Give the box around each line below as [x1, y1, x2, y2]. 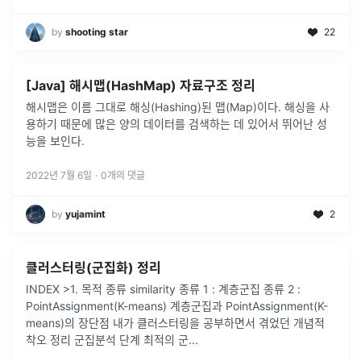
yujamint [65, 207, 106, 220]
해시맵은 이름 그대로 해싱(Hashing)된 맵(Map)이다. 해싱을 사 [26, 99, 330, 114]
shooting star [65, 25, 128, 38]
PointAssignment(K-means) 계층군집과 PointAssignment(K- [26, 298, 328, 313]
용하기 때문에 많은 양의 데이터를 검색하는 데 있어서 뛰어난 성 [26, 116, 327, 131]
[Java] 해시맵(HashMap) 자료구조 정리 [26, 77, 255, 93]
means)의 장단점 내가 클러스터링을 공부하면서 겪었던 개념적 [26, 315, 325, 330]
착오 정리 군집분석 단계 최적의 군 [26, 332, 189, 346]
